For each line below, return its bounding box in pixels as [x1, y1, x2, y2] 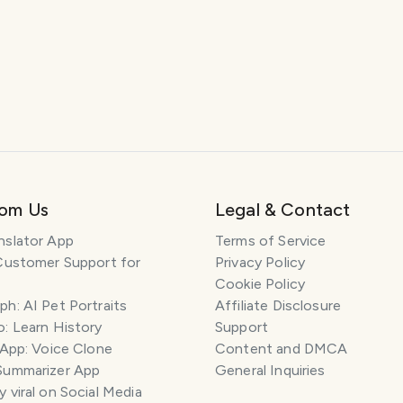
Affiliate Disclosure [215, 297, 342, 314]
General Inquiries [215, 362, 326, 379]
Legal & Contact [215, 199, 351, 220]
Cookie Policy [215, 275, 305, 292]
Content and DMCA [215, 340, 348, 357]
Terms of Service [215, 232, 327, 249]
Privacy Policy [215, 254, 306, 271]
